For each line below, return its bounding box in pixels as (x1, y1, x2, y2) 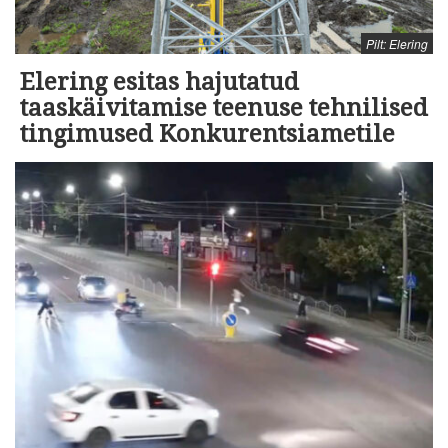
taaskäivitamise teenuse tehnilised (20, 93, 428, 122)
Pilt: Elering (366, 34, 428, 52)
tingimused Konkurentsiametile (20, 119, 395, 148)
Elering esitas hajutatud (20, 67, 299, 96)
